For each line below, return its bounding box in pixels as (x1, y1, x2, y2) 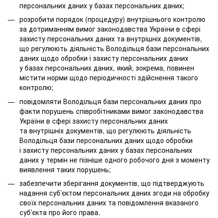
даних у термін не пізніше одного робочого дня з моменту (19, 154, 210, 164)
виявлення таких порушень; (19, 164, 111, 174)
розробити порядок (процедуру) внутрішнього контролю (19, 14, 205, 24)
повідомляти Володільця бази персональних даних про (19, 96, 201, 106)
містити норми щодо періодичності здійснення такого (19, 73, 198, 83)
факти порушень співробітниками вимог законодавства (19, 106, 203, 116)
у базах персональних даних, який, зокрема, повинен (19, 63, 194, 73)
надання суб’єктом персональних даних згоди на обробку (19, 188, 209, 198)
